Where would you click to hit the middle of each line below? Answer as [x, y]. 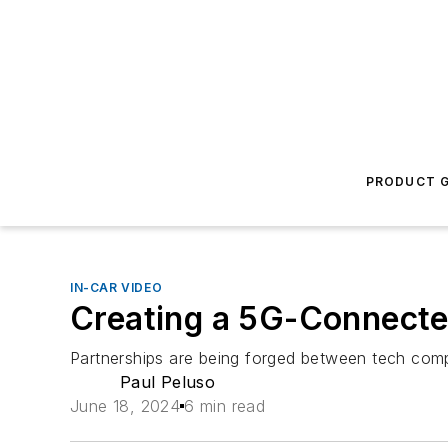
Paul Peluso [167, 382]
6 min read [225, 406]
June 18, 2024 [125, 406]
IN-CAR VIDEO [116, 287]
